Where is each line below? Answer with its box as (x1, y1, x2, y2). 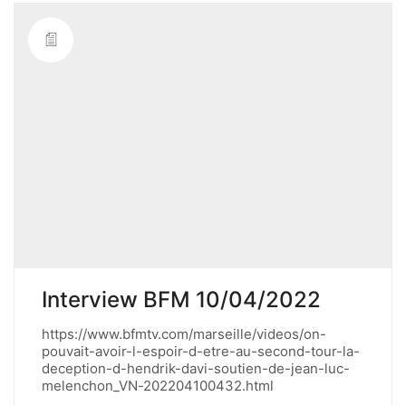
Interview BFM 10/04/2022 (42, 285, 321, 313)
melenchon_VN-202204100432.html (42, 376, 281, 394)
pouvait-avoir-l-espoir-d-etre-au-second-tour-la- (42, 342, 360, 360)
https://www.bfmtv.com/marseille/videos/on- (42, 324, 326, 343)
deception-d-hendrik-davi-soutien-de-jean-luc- (42, 359, 350, 377)
